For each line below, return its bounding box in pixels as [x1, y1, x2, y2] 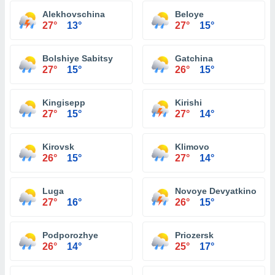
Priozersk [175, 230, 214, 240]
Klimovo [175, 142, 209, 152]
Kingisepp [42, 98, 85, 107]
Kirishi [175, 98, 202, 107]
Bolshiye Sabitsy [42, 53, 113, 63]
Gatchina [175, 53, 213, 63]
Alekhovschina [42, 9, 105, 19]
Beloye [175, 9, 204, 19]
